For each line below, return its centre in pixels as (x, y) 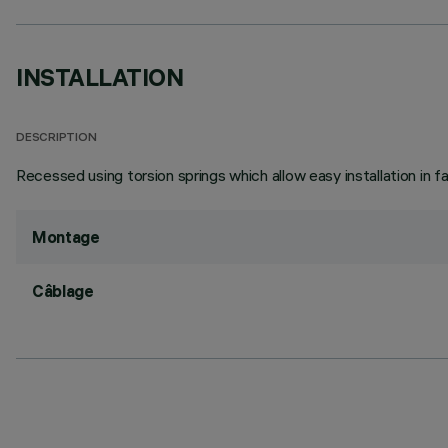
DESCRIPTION (56, 138)
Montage (66, 237)
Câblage (63, 291)
